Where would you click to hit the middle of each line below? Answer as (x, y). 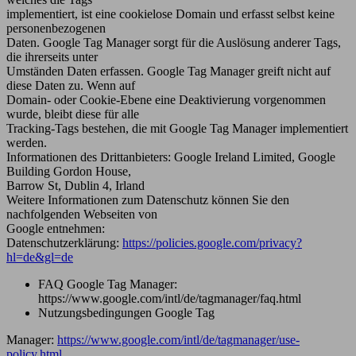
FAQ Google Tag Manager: (108, 284)
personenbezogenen (56, 28)
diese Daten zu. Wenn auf (71, 85)
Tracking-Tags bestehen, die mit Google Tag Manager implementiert (177, 128)
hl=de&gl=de (40, 257)
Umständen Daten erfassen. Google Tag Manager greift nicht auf (168, 71)
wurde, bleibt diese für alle (73, 114)
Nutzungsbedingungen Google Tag (126, 312)
